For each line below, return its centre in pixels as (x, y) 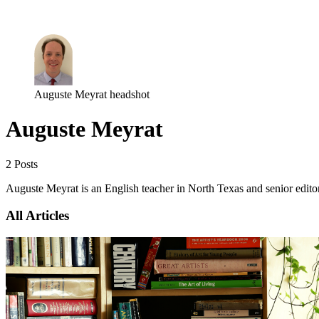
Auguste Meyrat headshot (92, 94)
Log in (21, 15)
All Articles (37, 216)
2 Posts (22, 164)
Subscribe (63, 15)
